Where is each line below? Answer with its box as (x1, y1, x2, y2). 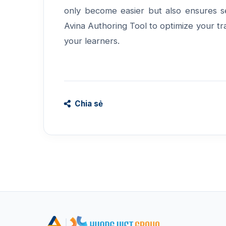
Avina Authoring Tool (64, 20, 147, 31)
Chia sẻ (73, 98, 103, 108)
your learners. (64, 35, 120, 46)
